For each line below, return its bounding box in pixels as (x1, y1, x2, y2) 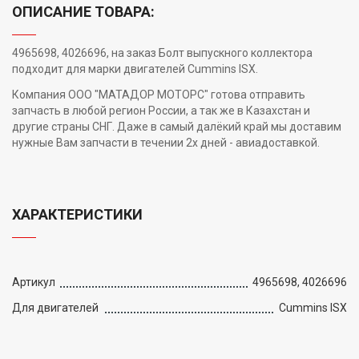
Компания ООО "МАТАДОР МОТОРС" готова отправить (12, 87, 305, 101)
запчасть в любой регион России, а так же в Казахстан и (12, 103, 310, 117)
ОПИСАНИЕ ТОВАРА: (12, 2, 155, 20)
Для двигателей (12, 301, 99, 314)
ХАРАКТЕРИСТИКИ (12, 205, 143, 223)
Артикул (12, 275, 55, 288)
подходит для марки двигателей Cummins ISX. (12, 62, 258, 75)
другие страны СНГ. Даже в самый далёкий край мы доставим (12, 119, 341, 133)
